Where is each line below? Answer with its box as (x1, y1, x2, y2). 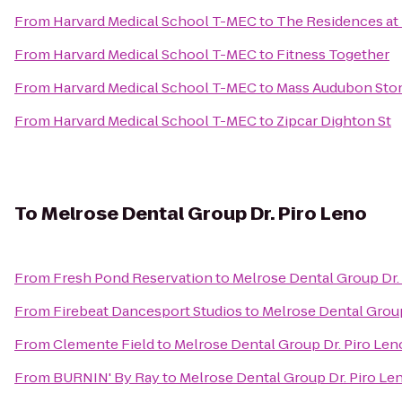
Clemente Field (53, 335, 154, 354)
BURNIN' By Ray (53, 368, 160, 387)
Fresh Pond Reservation (53, 268, 213, 287)
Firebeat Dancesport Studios (53, 301, 242, 320)
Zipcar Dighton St (276, 111, 391, 130)
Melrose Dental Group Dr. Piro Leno (41, 201, 367, 226)
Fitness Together (276, 45, 389, 64)
